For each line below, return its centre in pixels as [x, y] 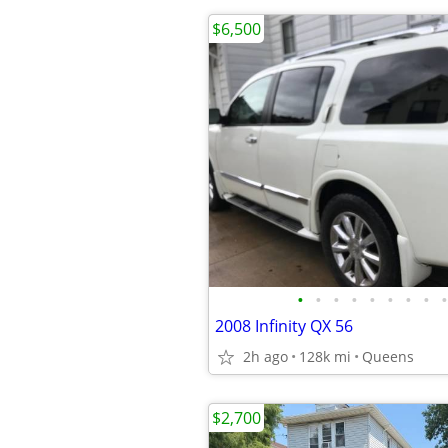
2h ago [265, 356]
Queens [388, 356]
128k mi [325, 356]
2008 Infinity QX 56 [284, 326]
